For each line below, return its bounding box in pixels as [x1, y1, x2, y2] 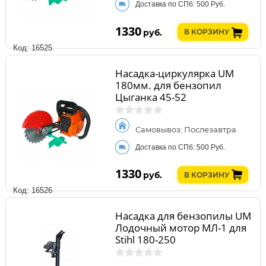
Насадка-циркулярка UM [115, 66, 234, 80]
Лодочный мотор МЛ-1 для [115, 221, 246, 235]
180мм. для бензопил [115, 78, 221, 92]
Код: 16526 [13, 186, 52, 195]
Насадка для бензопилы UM [115, 209, 251, 223]
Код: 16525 [13, 43, 52, 52]
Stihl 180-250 [115, 233, 176, 247]
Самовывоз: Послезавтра [135, 124, 236, 134]
